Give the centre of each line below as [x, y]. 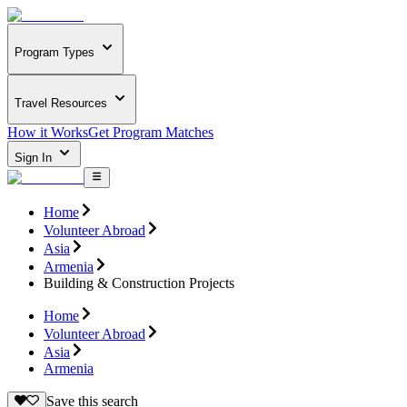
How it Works [48, 133]
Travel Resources [61, 103]
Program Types [55, 53]
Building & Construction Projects [139, 283]
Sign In [35, 158]
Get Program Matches [151, 133]
